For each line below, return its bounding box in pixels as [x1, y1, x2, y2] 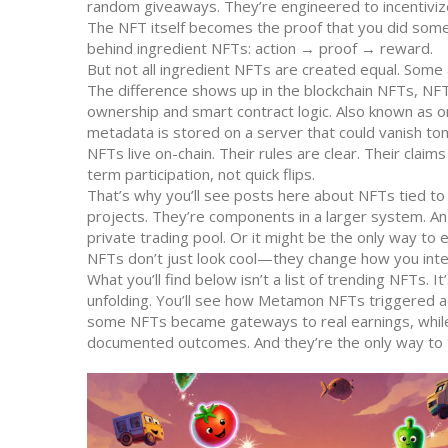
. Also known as [329, 101, 437, 121]
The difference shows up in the [87, 80, 304, 100]
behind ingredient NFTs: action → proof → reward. [87, 38, 433, 58]
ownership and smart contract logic [87, 101, 329, 121]
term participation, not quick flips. [87, 164, 315, 184]
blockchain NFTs [304, 80, 414, 100]
